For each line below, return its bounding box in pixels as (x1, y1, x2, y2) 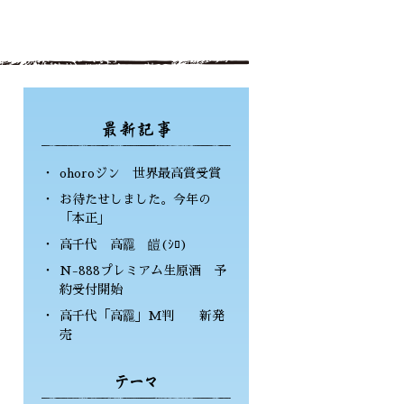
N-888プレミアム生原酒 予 (60, 264, 226, 277)
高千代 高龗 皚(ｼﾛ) (60, 238, 188, 251)
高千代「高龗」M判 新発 (60, 309, 225, 322)
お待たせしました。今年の (60, 193, 211, 206)
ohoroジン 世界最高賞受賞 (60, 167, 221, 179)
